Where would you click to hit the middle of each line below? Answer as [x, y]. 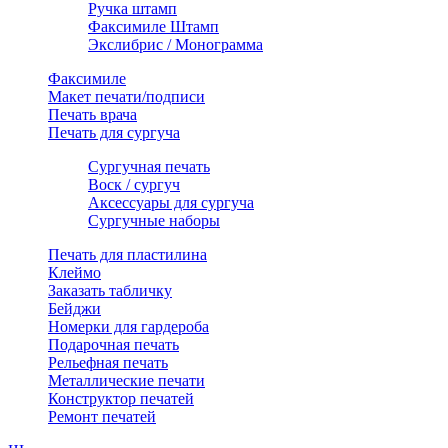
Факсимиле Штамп [153, 27]
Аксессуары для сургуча [171, 203]
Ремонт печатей [102, 417]
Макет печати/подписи [126, 97]
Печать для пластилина [127, 255]
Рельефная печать [108, 363]
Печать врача [92, 115]
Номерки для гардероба [128, 327]
